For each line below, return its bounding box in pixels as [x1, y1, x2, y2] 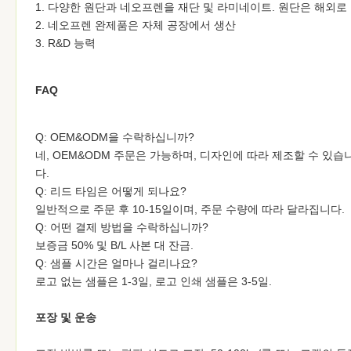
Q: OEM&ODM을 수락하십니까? [35, 131, 194, 143]
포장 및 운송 [35, 311, 96, 324]
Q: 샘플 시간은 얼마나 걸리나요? [35, 257, 197, 270]
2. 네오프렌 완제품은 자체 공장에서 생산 [35, 19, 236, 31]
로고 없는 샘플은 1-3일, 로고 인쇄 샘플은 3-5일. [35, 275, 272, 288]
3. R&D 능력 [35, 37, 96, 49]
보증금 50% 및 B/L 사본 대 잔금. [35, 239, 194, 251]
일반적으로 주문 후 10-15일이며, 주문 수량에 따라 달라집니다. [35, 203, 345, 215]
